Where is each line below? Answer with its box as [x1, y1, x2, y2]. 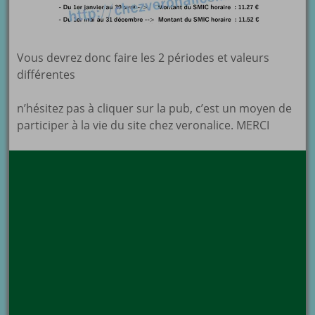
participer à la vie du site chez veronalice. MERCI [17, 117, 270, 134]
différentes [17, 67, 76, 83]
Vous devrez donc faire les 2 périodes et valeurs [17, 50, 270, 66]
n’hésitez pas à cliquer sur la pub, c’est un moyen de [17, 101, 292, 117]
